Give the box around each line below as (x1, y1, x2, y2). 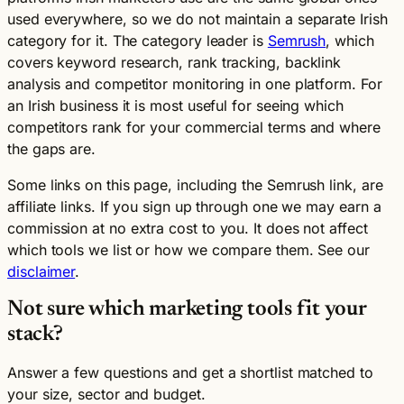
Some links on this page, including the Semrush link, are (7, 175, 383, 194)
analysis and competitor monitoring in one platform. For (7, 74, 382, 93)
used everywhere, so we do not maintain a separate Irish (7, 9, 388, 28)
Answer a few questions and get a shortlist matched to (7, 363, 373, 381)
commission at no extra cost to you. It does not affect (7, 218, 368, 237)
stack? (7, 323, 63, 345)
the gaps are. (7, 139, 96, 158)
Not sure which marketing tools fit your (7, 298, 366, 320)
